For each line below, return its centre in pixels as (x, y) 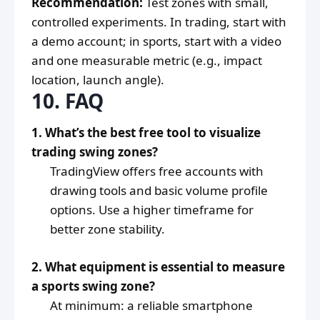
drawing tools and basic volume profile (159, 191)
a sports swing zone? (93, 286)
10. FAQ (67, 101)
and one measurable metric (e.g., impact (147, 61)
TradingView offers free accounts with (156, 171)
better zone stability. (107, 229)
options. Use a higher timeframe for (151, 210)
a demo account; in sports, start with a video (156, 41)
